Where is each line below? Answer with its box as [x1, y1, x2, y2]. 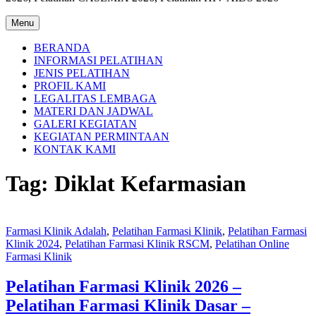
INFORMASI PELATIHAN [34, 54, 163, 66]
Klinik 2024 [6, 237, 59, 250]
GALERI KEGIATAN [34, 118, 137, 130]
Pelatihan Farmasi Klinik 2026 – [6, 276, 241, 296]
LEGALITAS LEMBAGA [34, 92, 157, 104]
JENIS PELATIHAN [34, 67, 130, 79]
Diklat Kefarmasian [54, 171, 246, 197]
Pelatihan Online [215, 237, 289, 250]
